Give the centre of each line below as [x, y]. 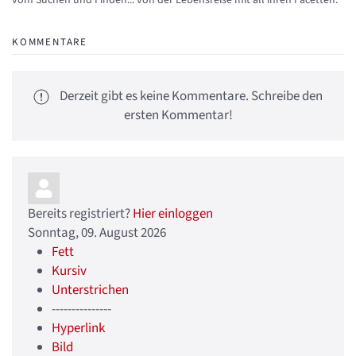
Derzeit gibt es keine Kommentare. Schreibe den [190, 97]
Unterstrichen [90, 290]
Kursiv [69, 271]
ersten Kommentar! [178, 116]
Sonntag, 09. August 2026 [97, 233]
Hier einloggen [173, 214]
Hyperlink [78, 329]
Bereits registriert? [80, 214]
